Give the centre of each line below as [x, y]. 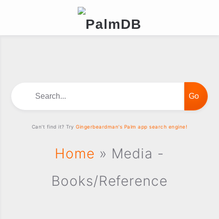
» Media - [129, 153]
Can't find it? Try [54, 127]
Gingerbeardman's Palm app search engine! [132, 127]
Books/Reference [109, 181]
